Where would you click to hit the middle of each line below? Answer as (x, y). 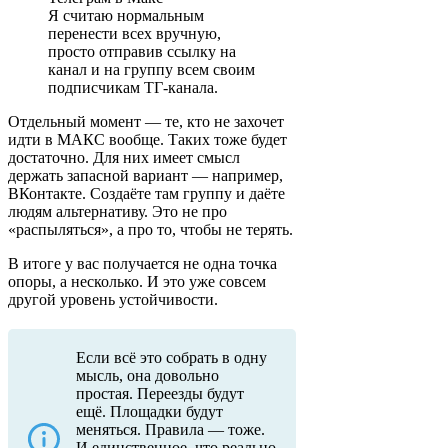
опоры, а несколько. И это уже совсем (137, 282)
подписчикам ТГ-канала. (133, 88)
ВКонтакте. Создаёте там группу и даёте (146, 194)
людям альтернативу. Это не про (117, 212)
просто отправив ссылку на (142, 52)
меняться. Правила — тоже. (170, 430)
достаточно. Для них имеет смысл (124, 158)
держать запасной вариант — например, (145, 176)
